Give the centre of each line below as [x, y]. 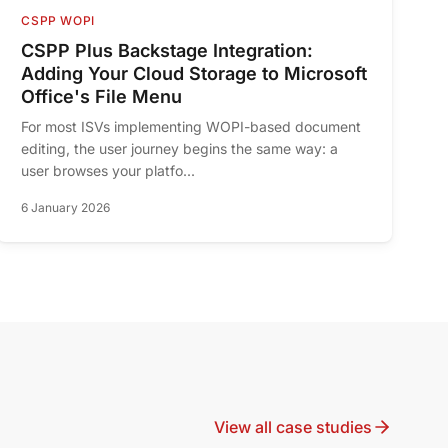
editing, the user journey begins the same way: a [180, 149]
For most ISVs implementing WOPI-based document [191, 127]
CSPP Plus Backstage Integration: [167, 51]
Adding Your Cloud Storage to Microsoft [194, 74]
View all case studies [293, 426]
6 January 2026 [66, 208]
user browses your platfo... [108, 171]
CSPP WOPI [58, 21]
